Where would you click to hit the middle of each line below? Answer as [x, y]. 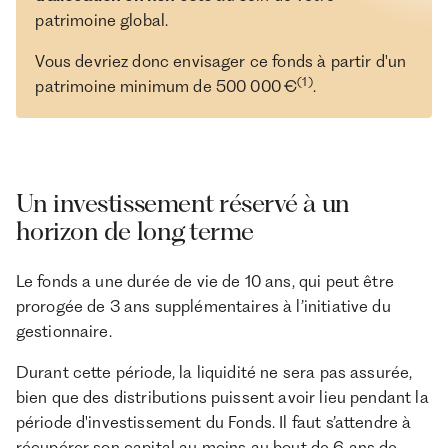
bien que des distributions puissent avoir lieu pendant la [222, 396]
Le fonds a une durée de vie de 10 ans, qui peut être [204, 280]
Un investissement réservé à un [182, 203]
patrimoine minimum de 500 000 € [166, 85]
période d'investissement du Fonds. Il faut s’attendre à [213, 421]
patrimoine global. [102, 20]
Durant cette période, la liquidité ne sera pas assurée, [214, 371]
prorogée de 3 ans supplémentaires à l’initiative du [203, 305]
